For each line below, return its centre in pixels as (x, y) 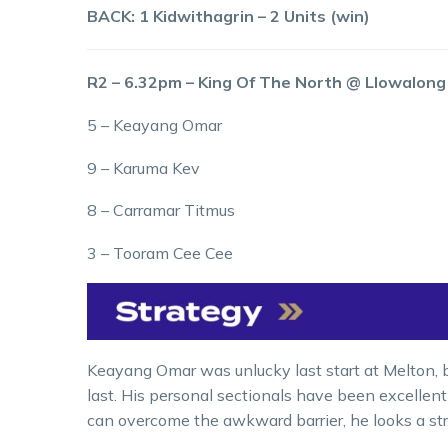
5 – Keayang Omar (154, 124)
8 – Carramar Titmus (161, 210)
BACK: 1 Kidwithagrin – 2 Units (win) (228, 16)
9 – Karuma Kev (143, 167)
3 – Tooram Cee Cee (160, 252)
